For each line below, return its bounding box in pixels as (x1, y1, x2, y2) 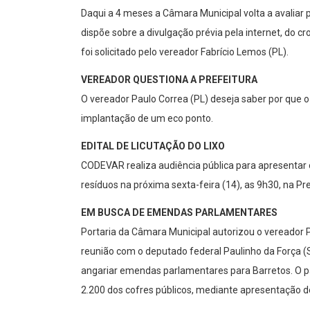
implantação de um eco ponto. (81, 113, 213, 125)
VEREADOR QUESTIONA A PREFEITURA (81, 74, 257, 86)
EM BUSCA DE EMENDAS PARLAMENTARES (81, 207, 277, 219)
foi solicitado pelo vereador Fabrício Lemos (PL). (81, 46, 289, 58)
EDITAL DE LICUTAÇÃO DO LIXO (81, 140, 225, 152)
